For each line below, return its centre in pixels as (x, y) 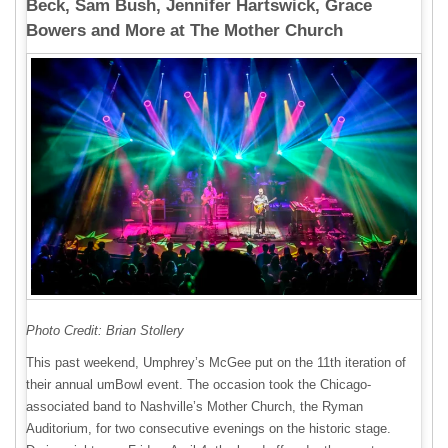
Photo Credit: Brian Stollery (105, 331)
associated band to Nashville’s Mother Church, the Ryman (194, 407)
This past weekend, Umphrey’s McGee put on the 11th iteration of (216, 363)
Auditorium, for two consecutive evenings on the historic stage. (208, 429)
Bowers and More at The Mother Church (187, 30)
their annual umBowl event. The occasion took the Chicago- (198, 385)
